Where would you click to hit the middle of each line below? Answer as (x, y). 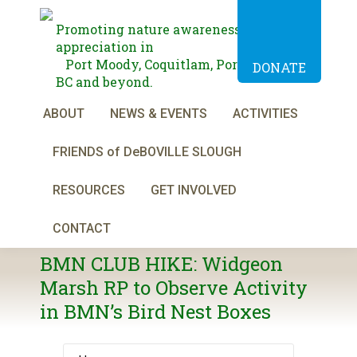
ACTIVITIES (265, 114)
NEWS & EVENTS (159, 114)
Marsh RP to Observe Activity (174, 288)
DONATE (280, 67)
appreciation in (105, 47)
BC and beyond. (104, 82)
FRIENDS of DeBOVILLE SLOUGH (147, 152)
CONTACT (82, 228)
